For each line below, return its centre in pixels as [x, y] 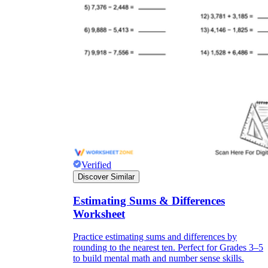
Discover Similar [106, 176]
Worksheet [99, 214]
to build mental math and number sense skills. [159, 258]
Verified [96, 165]
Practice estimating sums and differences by [155, 237]
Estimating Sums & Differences [149, 200]
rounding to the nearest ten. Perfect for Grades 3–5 [168, 248]
